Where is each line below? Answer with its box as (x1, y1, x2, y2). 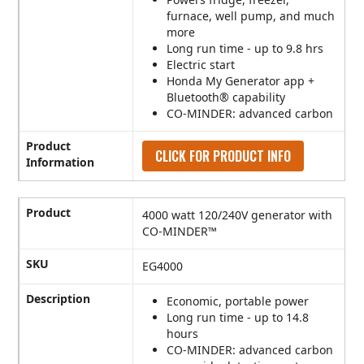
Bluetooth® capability (167, 89, 286, 106)
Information (26, 154, 95, 171)
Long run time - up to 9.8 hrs (167, 41, 324, 57)
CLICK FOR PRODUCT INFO (155, 146, 292, 167)
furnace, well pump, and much (167, 8, 336, 24)
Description (26, 291, 91, 307)
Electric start (167, 57, 236, 73)
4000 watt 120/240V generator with (142, 207, 333, 223)
